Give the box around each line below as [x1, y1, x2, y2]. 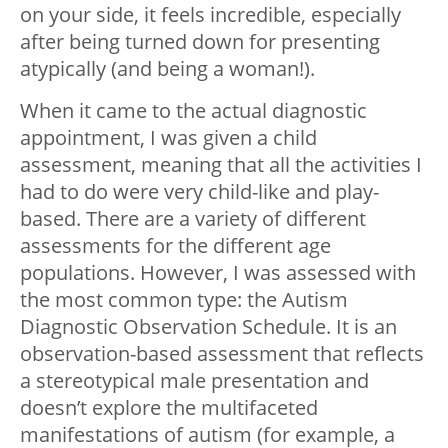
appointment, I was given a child [20, 123, 317, 151]
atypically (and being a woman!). [20, 54, 315, 82]
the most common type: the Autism [20, 285, 348, 313]
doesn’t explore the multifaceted [20, 393, 318, 421]
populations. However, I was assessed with [20, 258, 416, 286]
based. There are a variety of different [20, 204, 366, 232]
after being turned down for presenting [20, 27, 380, 55]
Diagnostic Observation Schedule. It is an [20, 312, 397, 340]
